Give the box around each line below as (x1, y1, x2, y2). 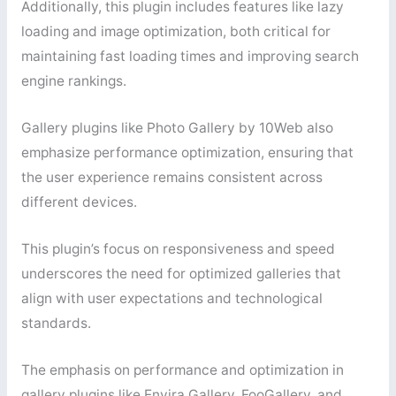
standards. (20, 314, 91, 331)
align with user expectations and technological (20, 289, 323, 307)
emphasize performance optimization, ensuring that (20, 144, 354, 162)
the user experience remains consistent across (20, 169, 323, 187)
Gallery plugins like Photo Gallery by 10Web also (20, 119, 333, 137)
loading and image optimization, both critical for (20, 23, 331, 41)
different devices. (20, 194, 137, 211)
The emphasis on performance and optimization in (20, 361, 344, 378)
